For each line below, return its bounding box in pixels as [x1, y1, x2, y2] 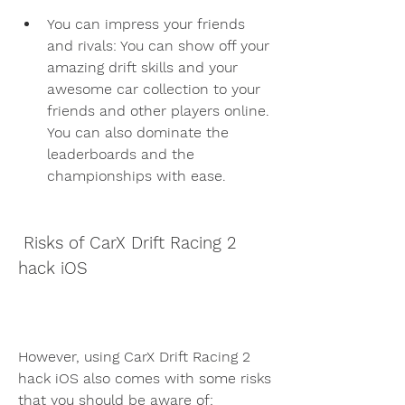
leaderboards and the [47, 145, 194, 163]
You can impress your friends [47, 14, 245, 33]
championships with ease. [47, 166, 226, 184]
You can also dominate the [47, 123, 229, 141]
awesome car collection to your [47, 80, 260, 98]
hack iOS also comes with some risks [18, 369, 271, 387]
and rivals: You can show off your [47, 36, 269, 54]
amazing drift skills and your [47, 58, 238, 76]
